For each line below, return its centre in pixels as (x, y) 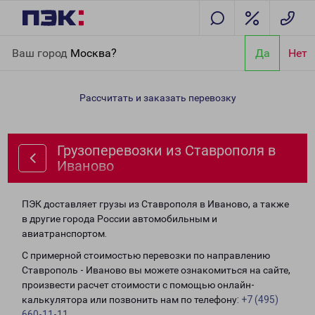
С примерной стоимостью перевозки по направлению (146, 255)
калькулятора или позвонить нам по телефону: (131, 300)
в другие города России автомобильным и (120, 219)
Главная (30, 44)
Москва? (94, 53)
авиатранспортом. (64, 233)
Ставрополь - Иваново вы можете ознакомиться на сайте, (156, 270)
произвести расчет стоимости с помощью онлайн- (138, 285)
